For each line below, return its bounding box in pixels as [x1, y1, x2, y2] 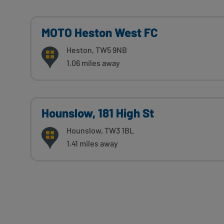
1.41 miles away [66, 138, 118, 148]
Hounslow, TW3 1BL [66, 125, 134, 135]
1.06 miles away [66, 57, 120, 67]
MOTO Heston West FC [41, 24, 158, 39]
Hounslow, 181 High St [41, 105, 154, 120]
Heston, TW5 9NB [66, 44, 127, 54]
